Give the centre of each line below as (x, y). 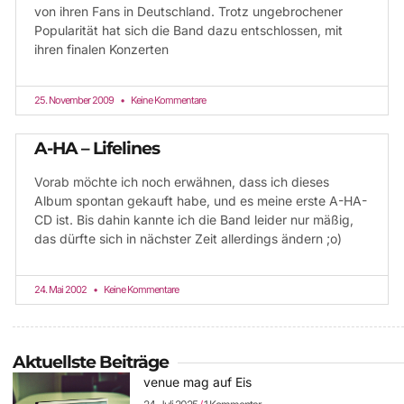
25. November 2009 (75, 100)
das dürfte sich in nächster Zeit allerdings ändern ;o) (188, 239)
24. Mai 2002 (61, 289)
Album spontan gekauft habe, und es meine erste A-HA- (201, 201)
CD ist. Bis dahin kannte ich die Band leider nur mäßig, (194, 220)
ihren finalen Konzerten (101, 49)
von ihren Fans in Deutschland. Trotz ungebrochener (188, 11)
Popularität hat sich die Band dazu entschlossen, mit (188, 30)
